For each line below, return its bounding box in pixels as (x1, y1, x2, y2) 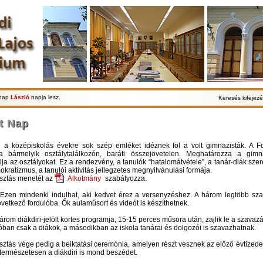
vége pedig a (18, 240, 62, 248)
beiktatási (62, 240, 95, 248)
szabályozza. (105, 174, 147, 183)
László (11, 94, 29, 100)
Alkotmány (68, 174, 103, 183)
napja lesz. (29, 94, 60, 100)
